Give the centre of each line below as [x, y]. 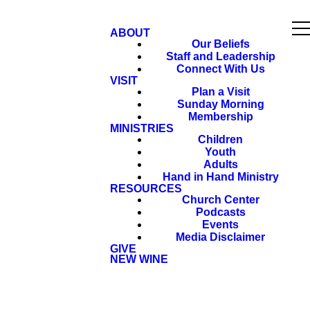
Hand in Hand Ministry [220, 177]
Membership [220, 117]
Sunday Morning [220, 104]
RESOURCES [146, 189]
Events [220, 225]
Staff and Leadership [220, 56]
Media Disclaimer [220, 237]
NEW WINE [139, 259]
